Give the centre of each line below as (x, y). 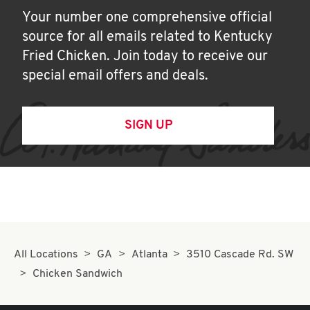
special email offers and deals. (115, 76)
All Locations (46, 255)
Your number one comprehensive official (147, 18)
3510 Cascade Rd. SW (240, 255)
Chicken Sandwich (78, 274)
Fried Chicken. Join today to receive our (145, 57)
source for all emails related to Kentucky (147, 37)
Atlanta (149, 255)
